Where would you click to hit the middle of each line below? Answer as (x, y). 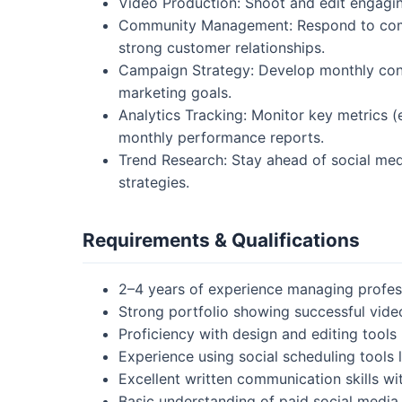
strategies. (154, 182)
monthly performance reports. (221, 137)
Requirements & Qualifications (221, 240)
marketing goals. (175, 92)
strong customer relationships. (222, 47)
